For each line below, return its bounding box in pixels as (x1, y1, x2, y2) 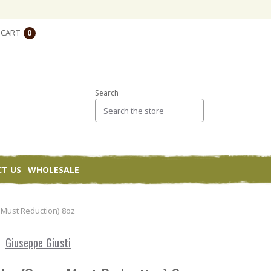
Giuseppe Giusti (5, 235, 71, 251)
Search (95, 88, 119, 98)
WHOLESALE (28, 164, 80, 176)
